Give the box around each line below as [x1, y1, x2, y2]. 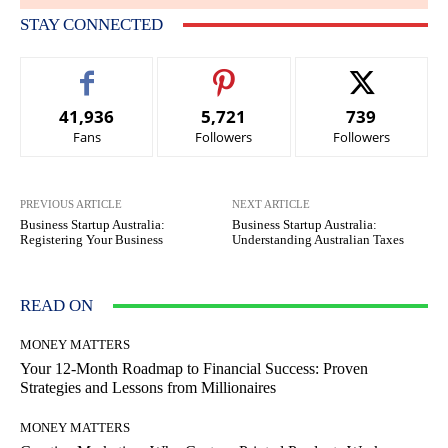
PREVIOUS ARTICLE [20, 198, 122, 211]
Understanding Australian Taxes [232, 232, 405, 248]
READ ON [20, 296, 93, 316]
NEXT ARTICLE [232, 198, 311, 211]
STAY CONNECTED [20, 15, 163, 35]
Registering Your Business [20, 232, 163, 248]
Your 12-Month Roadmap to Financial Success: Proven [20, 360, 368, 378]
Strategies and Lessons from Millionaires [20, 379, 276, 397]
